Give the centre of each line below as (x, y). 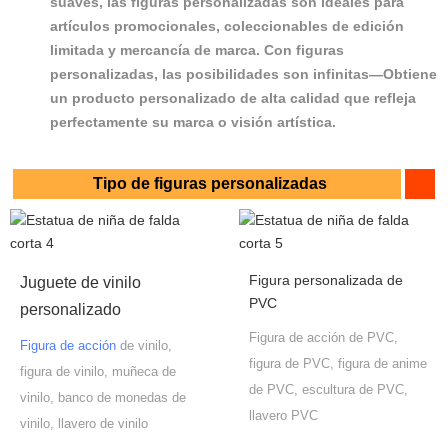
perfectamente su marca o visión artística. (193, 121)
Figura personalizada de (326, 279)
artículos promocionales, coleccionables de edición (227, 25)
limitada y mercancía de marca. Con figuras (197, 49)
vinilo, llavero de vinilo (84, 423)
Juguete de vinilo (80, 282)
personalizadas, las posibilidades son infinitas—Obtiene (243, 73)
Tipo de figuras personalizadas (210, 183)
